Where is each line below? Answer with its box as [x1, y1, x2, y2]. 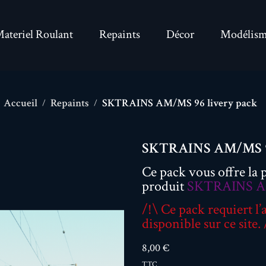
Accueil [3, 96, 37, 110]
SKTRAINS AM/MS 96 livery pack [102, 96, 257, 110]
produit [142, 177, 187, 195]
